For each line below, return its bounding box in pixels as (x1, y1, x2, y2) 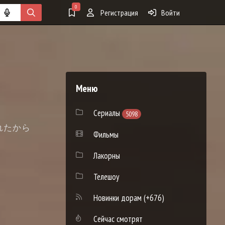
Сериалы (93, 107, 120, 119)
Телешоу (93, 171, 119, 182)
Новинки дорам (93, 192, 142, 203)
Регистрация (99, 8, 138, 18)
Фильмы (93, 129, 119, 140)
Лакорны (93, 150, 120, 161)
